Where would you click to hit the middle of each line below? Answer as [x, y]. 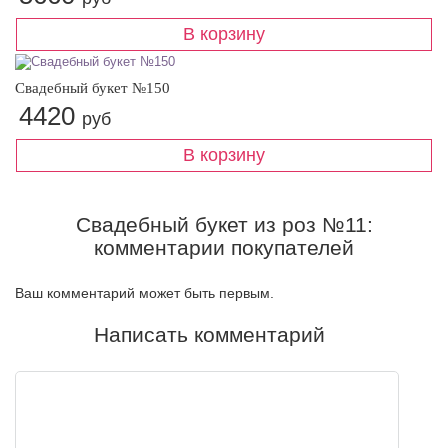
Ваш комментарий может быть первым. [144, 293]
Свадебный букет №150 [92, 88]
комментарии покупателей [224, 248]
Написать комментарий [209, 335]
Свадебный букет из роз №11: [224, 225]
